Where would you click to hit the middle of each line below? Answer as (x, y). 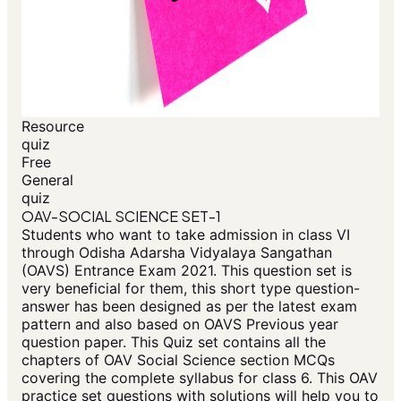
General (47, 180)
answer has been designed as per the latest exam (189, 307)
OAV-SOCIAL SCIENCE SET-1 (121, 217)
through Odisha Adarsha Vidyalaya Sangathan (177, 253)
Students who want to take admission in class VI (186, 235)
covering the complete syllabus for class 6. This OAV (200, 378)
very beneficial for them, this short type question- (191, 289)
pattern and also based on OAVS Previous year (180, 324)
